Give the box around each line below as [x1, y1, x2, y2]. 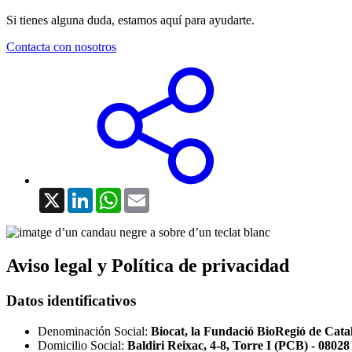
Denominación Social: [38, 324, 151, 338]
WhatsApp [121, 187, 174, 201]
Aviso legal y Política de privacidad [6, 255, 289, 277]
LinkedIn [93, 187, 138, 201]
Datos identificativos [6, 292, 136, 310]
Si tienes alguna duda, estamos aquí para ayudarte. [6, 13, 255, 27]
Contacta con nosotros [6, 40, 116, 54]
